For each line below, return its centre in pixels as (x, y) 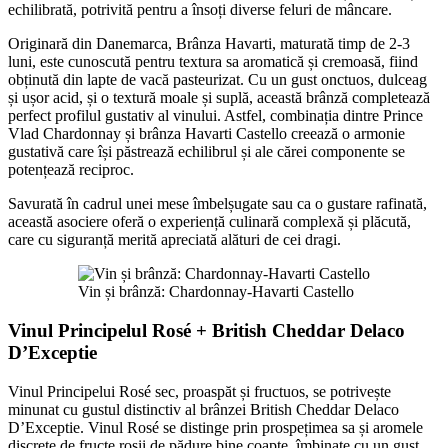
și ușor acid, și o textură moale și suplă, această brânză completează (219, 98)
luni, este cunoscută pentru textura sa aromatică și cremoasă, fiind (213, 62)
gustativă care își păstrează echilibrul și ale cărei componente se (206, 152)
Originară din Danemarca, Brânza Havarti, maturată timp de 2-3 (209, 44)
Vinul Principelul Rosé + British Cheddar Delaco (206, 331)
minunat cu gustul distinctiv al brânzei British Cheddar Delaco (203, 409)
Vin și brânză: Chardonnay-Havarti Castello (216, 292)
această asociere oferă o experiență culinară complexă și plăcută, (209, 222)
